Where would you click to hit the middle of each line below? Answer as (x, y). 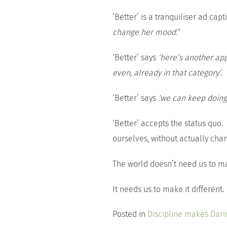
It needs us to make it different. (168, 189)
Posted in (130, 214)
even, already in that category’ (167, 73)
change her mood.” (146, 32)
